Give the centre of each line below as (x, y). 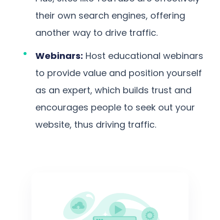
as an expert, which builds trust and (113, 90)
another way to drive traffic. (96, 32)
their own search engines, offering (110, 15)
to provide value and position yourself (119, 73)
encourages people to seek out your (115, 107)
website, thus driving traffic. (96, 124)
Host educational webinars (143, 55)
